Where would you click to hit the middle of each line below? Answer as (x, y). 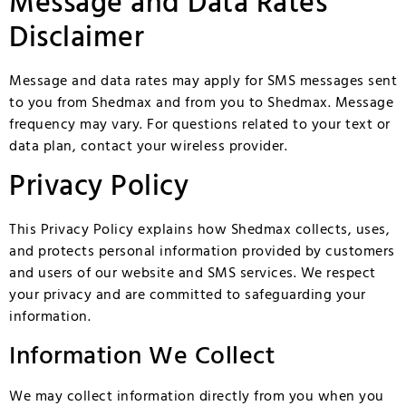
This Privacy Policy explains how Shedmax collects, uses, (199, 231)
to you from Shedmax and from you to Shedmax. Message (201, 103)
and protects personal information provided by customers (202, 252)
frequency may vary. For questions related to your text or (200, 125)
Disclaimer (77, 38)
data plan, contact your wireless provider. (148, 146)
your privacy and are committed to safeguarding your (188, 296)
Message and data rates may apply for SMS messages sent (203, 81)
